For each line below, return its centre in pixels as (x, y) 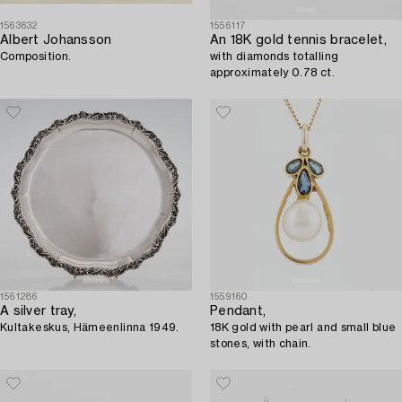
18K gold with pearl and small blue (303, 328)
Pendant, (238, 312)
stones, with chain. (261, 344)
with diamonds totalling (275, 57)
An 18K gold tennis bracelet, (298, 41)
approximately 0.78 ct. (272, 73)
